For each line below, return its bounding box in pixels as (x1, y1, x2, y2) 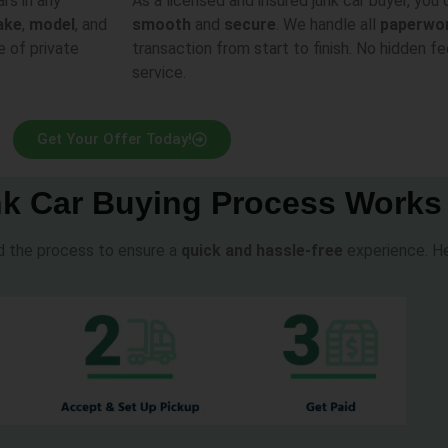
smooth (132, 15, 191, 35)
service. (132, 63, 186, 83)
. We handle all (276, 15, 380, 35)
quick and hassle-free (181, 240, 343, 260)
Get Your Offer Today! (37, 129, 192, 148)
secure (224, 15, 276, 35)
